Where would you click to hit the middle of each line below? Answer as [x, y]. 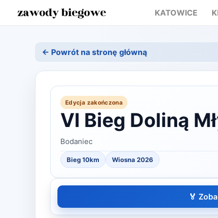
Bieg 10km [83, 160]
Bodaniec [76, 141]
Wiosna [124, 160]
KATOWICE [176, 13]
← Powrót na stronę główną [94, 52]
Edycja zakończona [94, 102]
